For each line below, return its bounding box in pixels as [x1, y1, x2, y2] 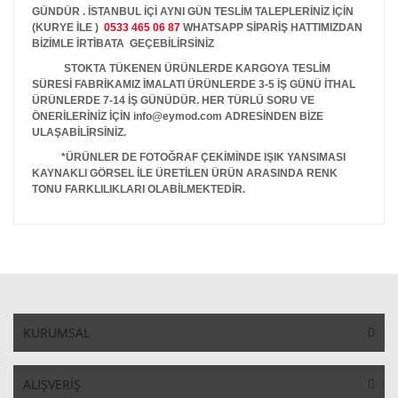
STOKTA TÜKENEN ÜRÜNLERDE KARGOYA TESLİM [32, 62, 330, 75]
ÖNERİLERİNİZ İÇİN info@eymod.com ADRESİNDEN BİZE [32, 110, 323, 123]
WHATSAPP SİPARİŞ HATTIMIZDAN [180, 21, 362, 34]
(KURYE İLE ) [32, 21, 104, 34]
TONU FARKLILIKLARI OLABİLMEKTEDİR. [32, 183, 245, 195]
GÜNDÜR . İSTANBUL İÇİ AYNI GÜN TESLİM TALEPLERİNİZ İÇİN [32, 5, 354, 18]
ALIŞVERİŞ [23, 376, 81, 393]
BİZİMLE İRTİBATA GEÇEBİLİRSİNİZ [32, 37, 217, 50]
